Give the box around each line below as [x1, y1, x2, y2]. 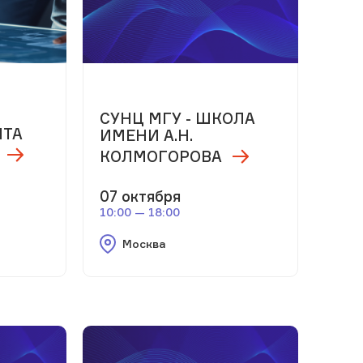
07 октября [99, 186, 181, 205]
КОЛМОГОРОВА [99, 147, 222, 165]
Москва [122, 236, 166, 250]
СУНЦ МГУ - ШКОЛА [99, 109, 255, 127]
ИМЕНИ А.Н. [99, 126, 193, 144]
